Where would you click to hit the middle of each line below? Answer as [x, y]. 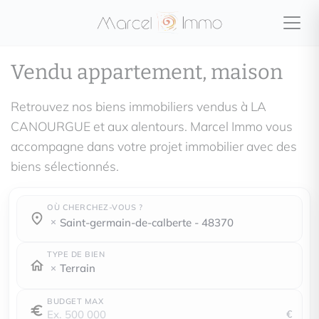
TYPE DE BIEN [76, 254]
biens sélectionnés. [65, 166]
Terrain [78, 268]
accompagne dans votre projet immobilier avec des [154, 146]
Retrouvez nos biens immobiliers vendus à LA [138, 106]
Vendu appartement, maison [147, 72]
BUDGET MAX [75, 301]
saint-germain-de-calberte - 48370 [150, 222]
